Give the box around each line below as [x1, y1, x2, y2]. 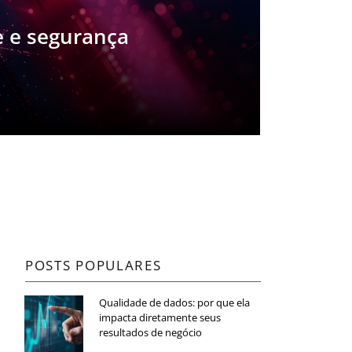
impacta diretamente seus [99, 310, 221, 324]
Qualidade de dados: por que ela [99, 295, 250, 310]
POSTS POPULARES [25, 255, 162, 274]
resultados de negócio [99, 324, 204, 339]
